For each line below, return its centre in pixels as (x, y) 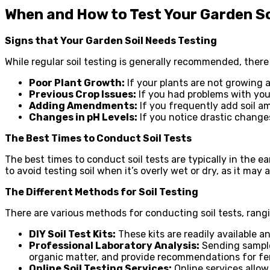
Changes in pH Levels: (83, 117)
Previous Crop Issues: (83, 94)
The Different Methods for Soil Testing (102, 192)
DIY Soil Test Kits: (72, 234)
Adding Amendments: (83, 105)
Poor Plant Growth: (77, 83)
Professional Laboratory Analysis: (114, 245)
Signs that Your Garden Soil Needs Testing (111, 40)
